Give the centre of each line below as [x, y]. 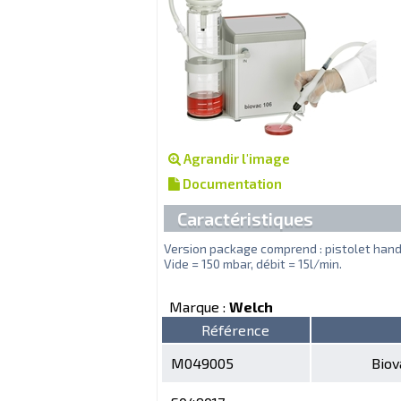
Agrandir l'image [235, 158]
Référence [235, 329]
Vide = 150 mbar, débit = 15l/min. [252, 263]
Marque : [199, 306]
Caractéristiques [245, 218]
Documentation [230, 183]
